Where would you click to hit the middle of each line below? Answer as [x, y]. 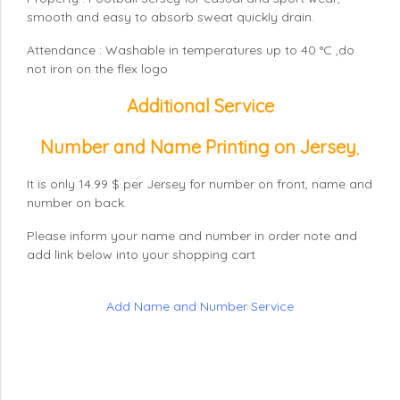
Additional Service [200, 105]
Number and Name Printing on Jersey [198, 146]
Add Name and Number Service [200, 306]
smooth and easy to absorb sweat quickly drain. [171, 17]
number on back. [77, 202]
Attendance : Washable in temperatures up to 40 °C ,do [191, 50]
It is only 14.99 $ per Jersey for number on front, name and [200, 183]
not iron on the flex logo [97, 68]
